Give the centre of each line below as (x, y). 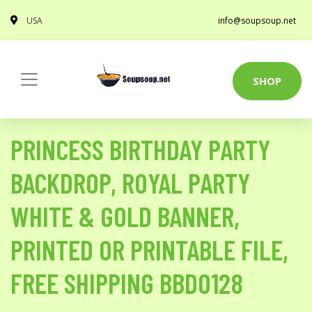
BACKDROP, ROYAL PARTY (130, 182)
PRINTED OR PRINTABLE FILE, (149, 249)
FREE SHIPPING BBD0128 (127, 283)
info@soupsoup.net (257, 21)
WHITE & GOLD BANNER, (125, 216)
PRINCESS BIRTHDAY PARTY (140, 149)
